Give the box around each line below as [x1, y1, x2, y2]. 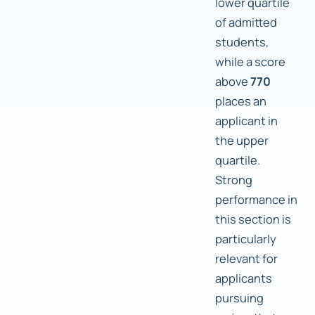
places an [215, 93, 266, 110]
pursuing [215, 290, 264, 307]
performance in [215, 191, 297, 208]
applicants [215, 270, 272, 287]
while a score [215, 53, 285, 70]
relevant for [215, 250, 278, 267]
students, [215, 34, 269, 51]
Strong [215, 172, 252, 188]
